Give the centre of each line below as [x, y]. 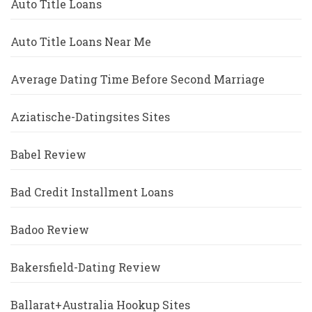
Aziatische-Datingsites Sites [90, 117]
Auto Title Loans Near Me [81, 42]
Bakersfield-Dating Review [86, 267]
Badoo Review [50, 230]
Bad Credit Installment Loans [92, 192]
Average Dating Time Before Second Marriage [138, 79]
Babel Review [48, 155]
